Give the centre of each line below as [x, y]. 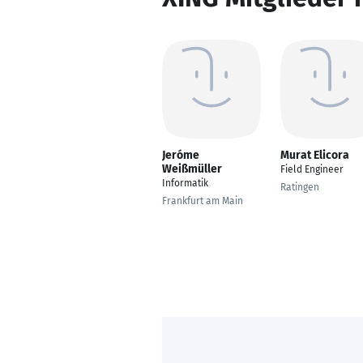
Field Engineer [312, 169]
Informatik [185, 183]
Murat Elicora [315, 155]
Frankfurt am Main [203, 201]
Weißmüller [192, 169]
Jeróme [181, 155]
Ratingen [300, 187]
